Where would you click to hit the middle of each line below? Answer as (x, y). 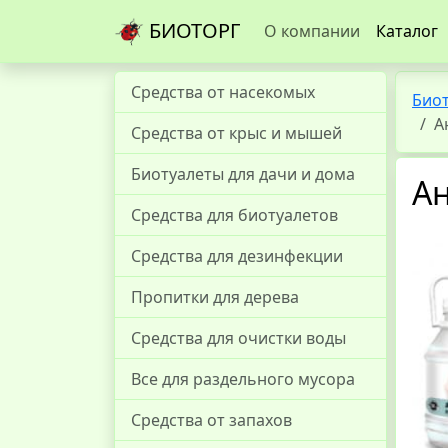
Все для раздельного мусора (243, 379)
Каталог (407, 31)
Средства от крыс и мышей (236, 133)
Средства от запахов (211, 420)
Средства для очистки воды (238, 338)
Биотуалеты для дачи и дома (243, 174)
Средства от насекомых (223, 92)
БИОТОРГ (192, 30)
